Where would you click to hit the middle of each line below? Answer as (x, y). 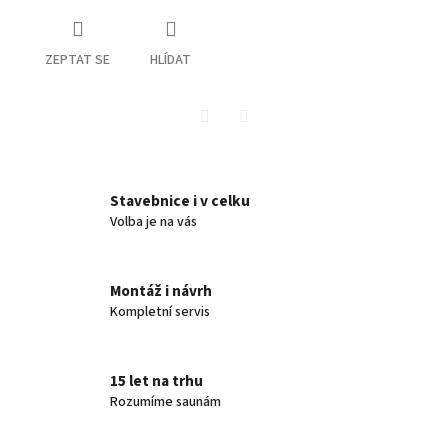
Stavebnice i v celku (180, 201)
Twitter (227, 143)
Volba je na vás (153, 222)
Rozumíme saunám (165, 402)
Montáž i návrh (161, 291)
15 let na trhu (156, 381)
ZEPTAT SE (77, 59)
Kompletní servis (160, 312)
